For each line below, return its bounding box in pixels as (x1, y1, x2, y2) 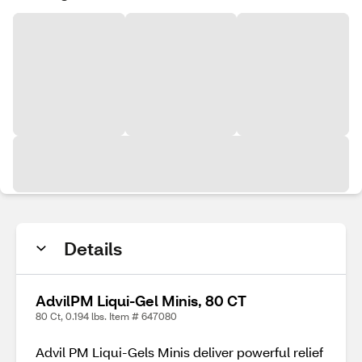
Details (64, 237, 122, 260)
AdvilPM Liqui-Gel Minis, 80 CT (36, 291, 246, 310)
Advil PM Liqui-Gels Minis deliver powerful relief (36, 343, 323, 360)
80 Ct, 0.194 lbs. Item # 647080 (36, 310, 177, 322)
